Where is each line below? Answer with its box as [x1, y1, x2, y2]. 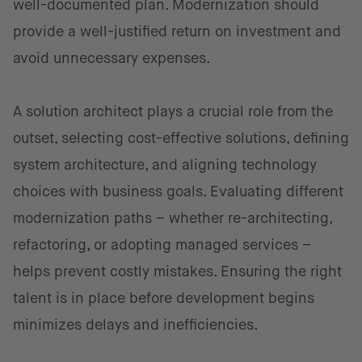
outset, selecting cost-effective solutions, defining [13, 130, 349, 146]
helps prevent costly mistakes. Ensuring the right [13, 263, 342, 280]
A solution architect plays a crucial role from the [13, 103, 333, 120]
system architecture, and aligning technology [13, 157, 317, 173]
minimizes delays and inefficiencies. [13, 317, 259, 333]
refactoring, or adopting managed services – [13, 237, 311, 253]
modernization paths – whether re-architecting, [13, 210, 332, 226]
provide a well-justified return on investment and [13, 23, 341, 40]
